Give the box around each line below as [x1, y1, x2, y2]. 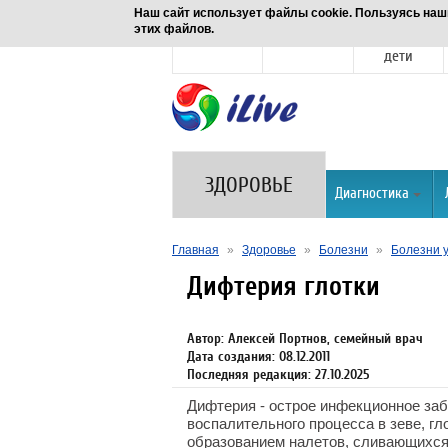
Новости [193, 29, 243, 47]
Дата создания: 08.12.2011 [187, 348, 330, 365]
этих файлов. [134, 22, 215, 36]
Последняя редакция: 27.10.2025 [187, 366, 370, 383]
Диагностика [335, 185, 409, 202]
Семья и [373, 29, 424, 47]
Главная [172, 243, 219, 257]
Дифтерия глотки [187, 271, 380, 302]
